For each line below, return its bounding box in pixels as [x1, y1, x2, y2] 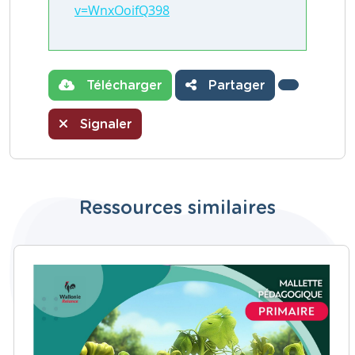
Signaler [76, 117, 132, 131]
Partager [204, 78, 265, 92]
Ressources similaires [79, 198, 276, 218]
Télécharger [82, 78, 162, 92]
